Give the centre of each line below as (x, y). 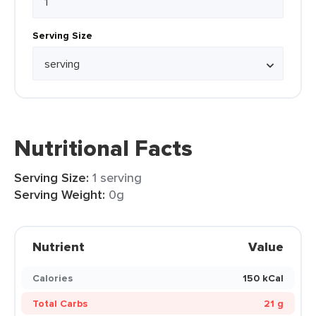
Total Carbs (60, 303)
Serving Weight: (60, 195)
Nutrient (59, 247)
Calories (53, 278)
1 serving (117, 177)
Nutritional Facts (103, 148)
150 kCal (263, 278)
